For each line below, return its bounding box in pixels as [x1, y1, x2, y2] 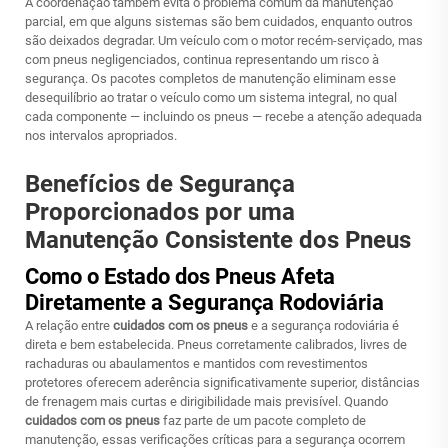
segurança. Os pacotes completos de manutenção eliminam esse [25, 71, 396, 86]
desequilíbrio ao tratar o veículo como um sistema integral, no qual [25, 90, 397, 105]
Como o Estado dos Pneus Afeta [25, 264, 335, 289]
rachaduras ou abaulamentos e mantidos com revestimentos [25, 356, 368, 371]
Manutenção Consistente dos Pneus [25, 226, 411, 254]
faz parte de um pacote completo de [163, 413, 366, 428]
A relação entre [25, 318, 113, 333]
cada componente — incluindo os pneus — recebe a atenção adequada [25, 109, 422, 124]
